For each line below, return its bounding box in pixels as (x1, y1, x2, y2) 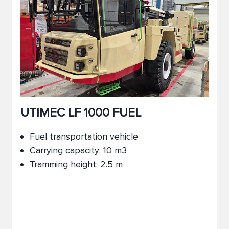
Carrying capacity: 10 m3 (30, 145, 127, 156)
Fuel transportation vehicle (30, 131, 138, 142)
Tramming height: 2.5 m (30, 158, 123, 170)
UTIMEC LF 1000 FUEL (20, 105, 141, 120)
